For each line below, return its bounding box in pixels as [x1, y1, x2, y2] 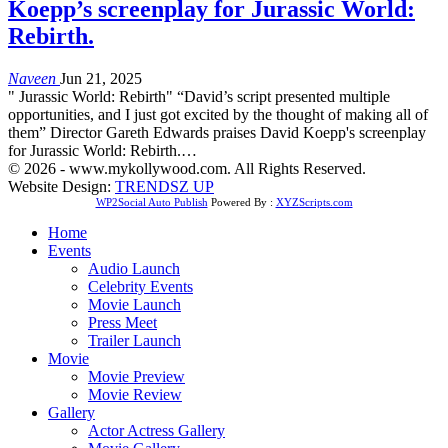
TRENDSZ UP [115, 177, 214, 195]
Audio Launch [88, 259, 180, 277]
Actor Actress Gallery [88, 421, 225, 439]
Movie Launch [88, 295, 181, 313]
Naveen [8, 69, 60, 87]
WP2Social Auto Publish [95, 195, 208, 208]
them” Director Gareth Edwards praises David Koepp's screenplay [8, 123, 426, 141]
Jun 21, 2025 [60, 69, 142, 87]
